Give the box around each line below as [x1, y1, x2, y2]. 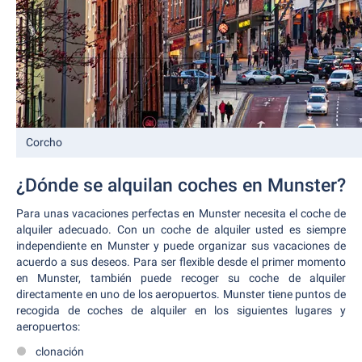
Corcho [26, 136, 62, 149]
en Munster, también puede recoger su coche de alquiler [16, 271, 346, 284]
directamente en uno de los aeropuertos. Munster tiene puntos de [16, 288, 346, 301]
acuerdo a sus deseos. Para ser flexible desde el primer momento [16, 255, 346, 268]
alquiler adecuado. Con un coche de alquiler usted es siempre [16, 223, 346, 236]
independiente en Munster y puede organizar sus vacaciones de [16, 239, 346, 252]
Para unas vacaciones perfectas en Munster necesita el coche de [16, 207, 346, 220]
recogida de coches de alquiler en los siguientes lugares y [16, 304, 346, 317]
